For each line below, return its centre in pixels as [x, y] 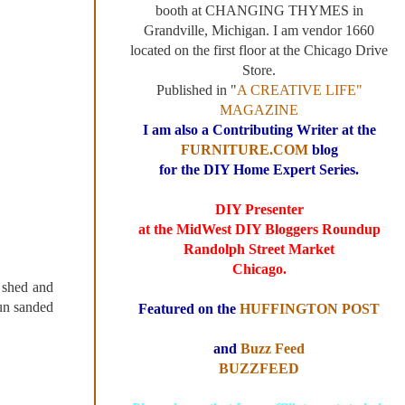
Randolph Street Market [259, 249]
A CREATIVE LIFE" [299, 89]
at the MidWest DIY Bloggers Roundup [259, 229]
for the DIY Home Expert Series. [259, 169]
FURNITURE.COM [244, 149]
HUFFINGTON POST [310, 308]
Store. [259, 70]
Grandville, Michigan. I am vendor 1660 [259, 30]
